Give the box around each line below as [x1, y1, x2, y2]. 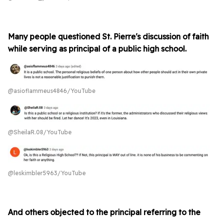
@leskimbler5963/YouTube [8, 169, 86, 177]
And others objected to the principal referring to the [8, 207, 200, 217]
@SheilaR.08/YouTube [8, 128, 72, 136]
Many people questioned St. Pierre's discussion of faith [8, 32, 209, 41]
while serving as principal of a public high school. [8, 44, 186, 54]
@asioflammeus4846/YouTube [8, 87, 95, 94]
